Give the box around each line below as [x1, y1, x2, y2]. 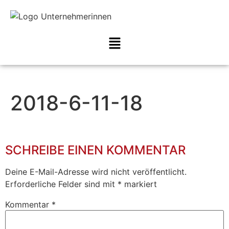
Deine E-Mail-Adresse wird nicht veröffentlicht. [5, 167, 187, 177]
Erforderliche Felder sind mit [5, 179, 118, 190]
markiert [122, 179, 157, 190]
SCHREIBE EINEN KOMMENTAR [5, 143, 186, 158]
